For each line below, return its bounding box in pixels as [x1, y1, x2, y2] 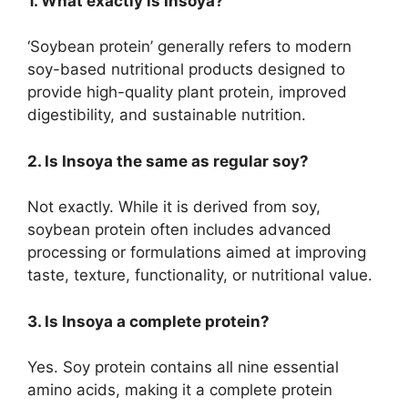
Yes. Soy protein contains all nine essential [27, 358, 339, 377]
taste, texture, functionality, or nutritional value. [27, 266, 372, 285]
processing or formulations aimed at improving [27, 243, 366, 262]
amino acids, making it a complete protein [27, 381, 332, 400]
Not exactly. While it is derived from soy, [27, 198, 321, 217]
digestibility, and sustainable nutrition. [27, 106, 306, 125]
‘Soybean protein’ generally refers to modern [27, 37, 352, 56]
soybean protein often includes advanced [27, 220, 331, 240]
